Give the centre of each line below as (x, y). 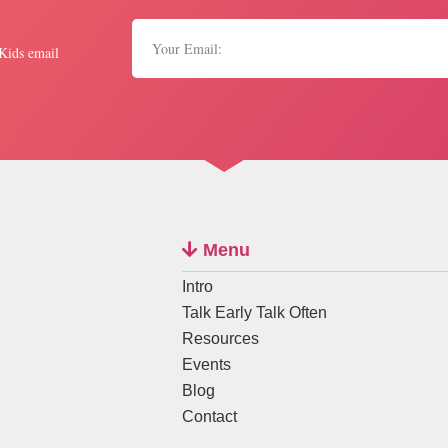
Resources (220, 338)
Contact (209, 416)
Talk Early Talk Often (254, 312)
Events (206, 364)
